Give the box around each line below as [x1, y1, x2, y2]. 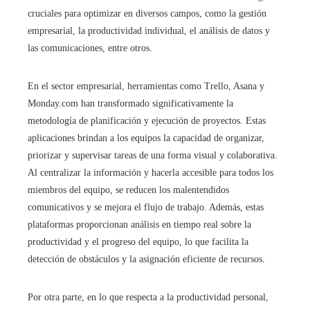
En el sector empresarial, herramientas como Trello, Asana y [28, 80, 264, 91]
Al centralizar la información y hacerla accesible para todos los [28, 167, 273, 178]
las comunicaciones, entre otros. [28, 42, 152, 53]
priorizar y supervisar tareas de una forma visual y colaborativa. [28, 149, 277, 161]
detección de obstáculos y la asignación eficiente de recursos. [28, 253, 265, 264]
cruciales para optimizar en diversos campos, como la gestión [28, 8, 266, 19]
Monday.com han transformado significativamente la [28, 98, 233, 109]
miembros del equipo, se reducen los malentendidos [28, 184, 229, 195]
